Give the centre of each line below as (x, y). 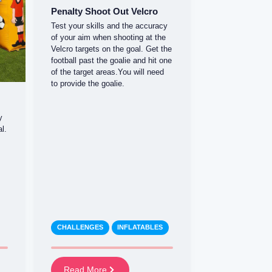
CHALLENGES (80, 227)
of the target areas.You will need (108, 72)
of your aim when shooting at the (109, 38)
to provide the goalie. (88, 84)
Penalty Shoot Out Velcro (105, 11)
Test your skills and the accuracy (110, 26)
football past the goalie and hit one (112, 61)
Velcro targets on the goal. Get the (112, 49)
